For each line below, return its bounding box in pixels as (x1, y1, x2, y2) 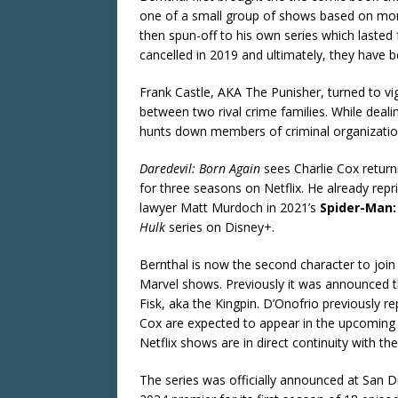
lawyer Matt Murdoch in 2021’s (139, 198, 320, 216)
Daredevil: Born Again (139, 159, 260, 177)
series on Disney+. (165, 218, 275, 235)
